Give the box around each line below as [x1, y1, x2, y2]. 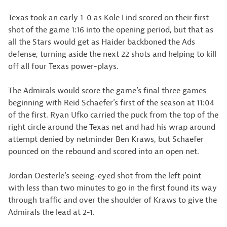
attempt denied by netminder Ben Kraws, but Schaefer [8, 134, 204, 144]
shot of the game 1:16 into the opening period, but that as [8, 25, 213, 35]
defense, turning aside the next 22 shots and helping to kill [8, 49, 216, 59]
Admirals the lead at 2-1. [8, 207, 95, 217]
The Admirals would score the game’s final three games [8, 86, 206, 96]
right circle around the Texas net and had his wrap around [8, 122, 215, 132]
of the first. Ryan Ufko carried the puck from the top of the [8, 110, 218, 120]
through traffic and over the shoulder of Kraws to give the [8, 195, 217, 205]
